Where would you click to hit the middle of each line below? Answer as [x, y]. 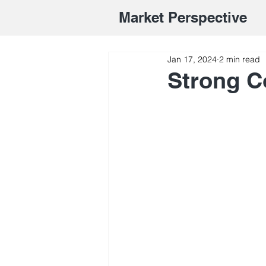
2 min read [240, 59]
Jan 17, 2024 [192, 59]
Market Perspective [183, 17]
